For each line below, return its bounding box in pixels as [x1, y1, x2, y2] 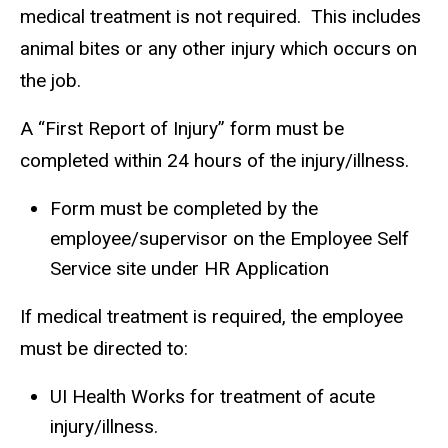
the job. [20, 68, 91, 92]
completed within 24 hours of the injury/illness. [20, 149, 409, 173]
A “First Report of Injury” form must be [20, 117, 344, 141]
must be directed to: [20, 336, 188, 360]
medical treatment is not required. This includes [20, 4, 421, 28]
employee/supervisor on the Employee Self [50, 227, 409, 251]
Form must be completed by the [50, 197, 318, 221]
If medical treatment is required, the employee [20, 304, 403, 328]
